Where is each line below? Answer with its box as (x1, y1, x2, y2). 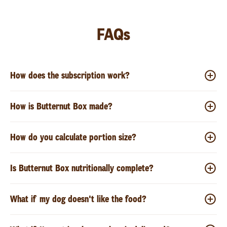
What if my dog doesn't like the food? (10, 193, 146, 205)
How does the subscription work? (10, 69, 130, 82)
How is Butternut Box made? (10, 100, 112, 112)
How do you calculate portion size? (10, 131, 136, 143)
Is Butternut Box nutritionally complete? (10, 162, 154, 174)
